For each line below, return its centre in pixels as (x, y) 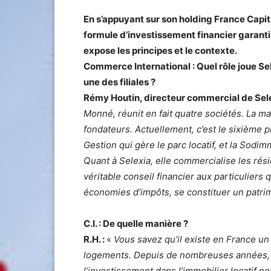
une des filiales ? (119, 82)
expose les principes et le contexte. (160, 50)
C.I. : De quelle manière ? (136, 223)
